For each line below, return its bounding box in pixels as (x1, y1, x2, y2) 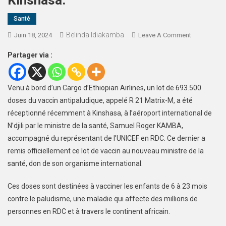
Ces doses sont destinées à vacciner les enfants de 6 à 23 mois (8, 182, 207, 191)
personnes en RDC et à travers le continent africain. (8, 207, 170, 216)
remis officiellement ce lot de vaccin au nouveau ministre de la (8, 147, 204, 155)
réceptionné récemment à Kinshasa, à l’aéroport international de (8, 109, 212, 118)
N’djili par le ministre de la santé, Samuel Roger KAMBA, (8, 122, 183, 130)
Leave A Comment (138, 31, 191, 39)
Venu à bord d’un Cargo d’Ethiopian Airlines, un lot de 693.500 (8, 84, 201, 92)
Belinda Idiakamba (66, 31, 124, 39)
